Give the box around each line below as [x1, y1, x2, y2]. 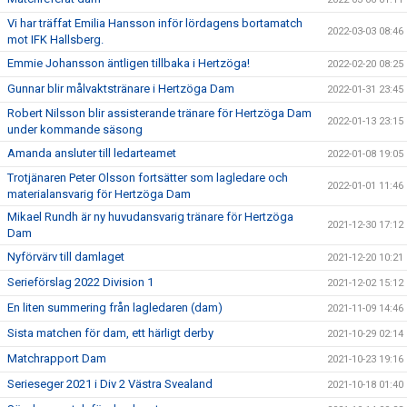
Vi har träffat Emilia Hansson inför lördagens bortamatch [7, 16, 303, 31]
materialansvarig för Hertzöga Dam [7, 187, 191, 202]
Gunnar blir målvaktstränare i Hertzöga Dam [7, 82, 234, 96]
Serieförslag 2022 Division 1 [7, 275, 154, 290]
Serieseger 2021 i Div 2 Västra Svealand [7, 377, 213, 392]
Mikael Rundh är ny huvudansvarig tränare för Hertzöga [7, 210, 293, 224]
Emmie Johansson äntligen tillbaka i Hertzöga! [7, 56, 250, 71]
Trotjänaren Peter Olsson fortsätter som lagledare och [7, 171, 288, 185]
